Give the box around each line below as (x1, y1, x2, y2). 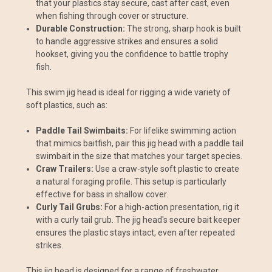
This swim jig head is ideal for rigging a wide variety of (26, 87, 231, 97)
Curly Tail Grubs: (36, 202, 103, 212)
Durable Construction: (36, 23, 126, 33)
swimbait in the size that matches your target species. (36, 151, 243, 161)
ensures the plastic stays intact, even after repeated (36, 227, 236, 237)
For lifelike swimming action (128, 125, 237, 135)
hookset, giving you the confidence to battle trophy (36, 49, 229, 59)
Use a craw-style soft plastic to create (93, 163, 240, 174)
